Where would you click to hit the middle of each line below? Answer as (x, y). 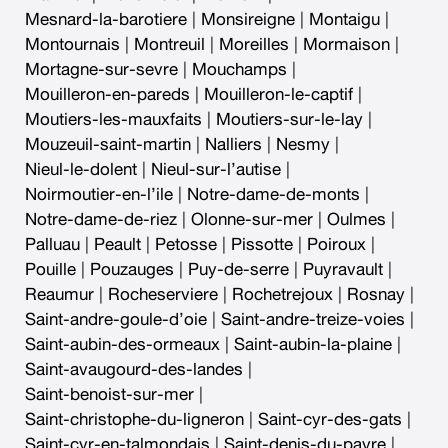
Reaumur (59, 294)
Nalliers (233, 144)
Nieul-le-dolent (81, 169)
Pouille (50, 269)
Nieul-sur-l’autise (216, 169)
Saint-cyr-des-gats (330, 419)
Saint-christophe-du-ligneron (134, 419)
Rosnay (376, 294)
